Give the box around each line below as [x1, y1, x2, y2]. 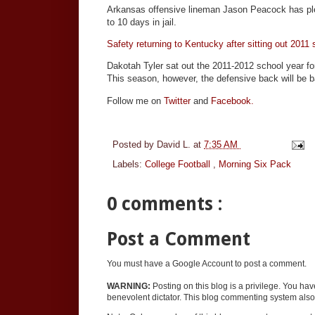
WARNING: [107, 281, 150, 291]
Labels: [112, 159, 145, 170]
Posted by [112, 139, 157, 150]
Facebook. [211, 95, 254, 106]
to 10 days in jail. [107, 16, 176, 27]
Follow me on [107, 95, 164, 106]
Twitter [164, 95, 191, 106]
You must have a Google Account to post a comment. [107, 258, 307, 269]
